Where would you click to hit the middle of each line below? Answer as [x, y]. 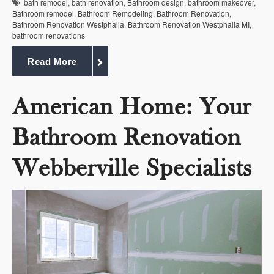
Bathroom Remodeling [115, 13]
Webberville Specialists [132, 168]
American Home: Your [132, 107]
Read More [52, 62]
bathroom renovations [49, 35]
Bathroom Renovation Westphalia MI [189, 24]
